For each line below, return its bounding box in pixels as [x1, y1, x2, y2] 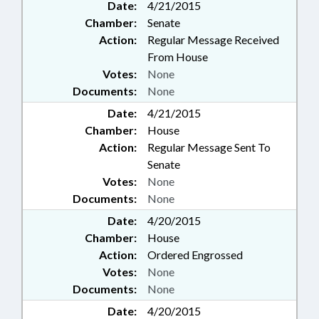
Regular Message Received [147, 33, 279, 47]
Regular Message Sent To [147, 140, 271, 155]
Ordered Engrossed [147, 248, 243, 262]
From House [147, 50, 208, 64]
